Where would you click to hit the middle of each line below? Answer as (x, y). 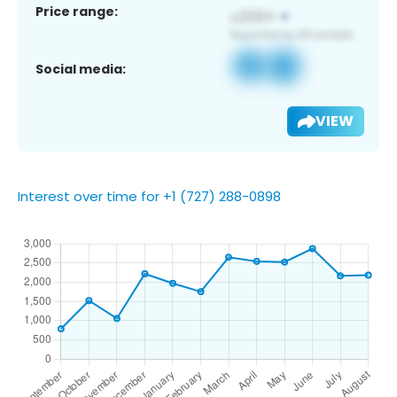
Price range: (77, 11)
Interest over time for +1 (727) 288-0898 (149, 196)
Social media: (81, 69)
